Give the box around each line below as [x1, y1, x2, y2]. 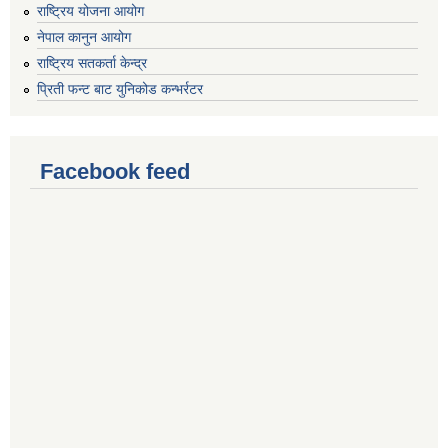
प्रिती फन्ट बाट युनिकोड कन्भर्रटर [37, 80, 203, 97]
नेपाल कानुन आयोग [37, 29, 131, 46]
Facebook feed [40, 158, 190, 184]
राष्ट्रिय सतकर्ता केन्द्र [37, 54, 147, 71]
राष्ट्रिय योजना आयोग [37, 3, 144, 20]
